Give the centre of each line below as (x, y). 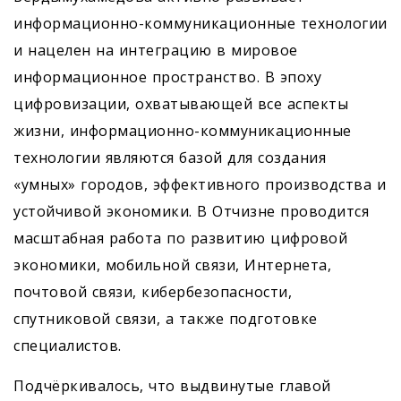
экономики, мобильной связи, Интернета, (172, 265)
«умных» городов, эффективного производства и (200, 185)
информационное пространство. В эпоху (167, 77)
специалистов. (68, 346)
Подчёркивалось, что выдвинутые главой (172, 386)
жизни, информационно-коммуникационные (183, 131)
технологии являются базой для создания (170, 158)
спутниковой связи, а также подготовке (166, 319)
